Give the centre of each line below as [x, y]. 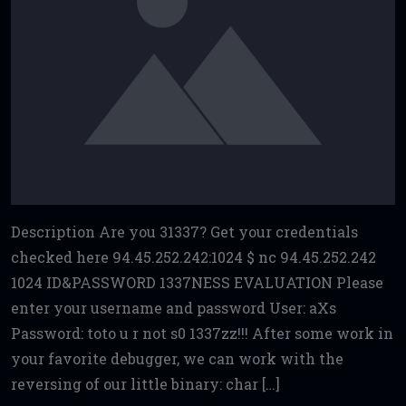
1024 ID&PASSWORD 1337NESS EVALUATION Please [197, 282]
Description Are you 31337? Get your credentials [184, 232]
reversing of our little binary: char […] [145, 384]
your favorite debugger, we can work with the [177, 358]
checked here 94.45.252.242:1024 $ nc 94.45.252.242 [193, 257]
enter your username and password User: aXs [174, 308]
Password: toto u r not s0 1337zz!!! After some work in [202, 333]
